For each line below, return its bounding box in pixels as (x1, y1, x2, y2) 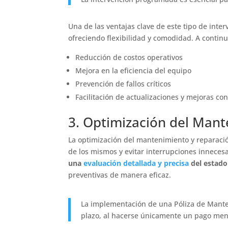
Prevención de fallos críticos (75, 78, 172, 89)
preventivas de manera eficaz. (68, 169, 172, 180)
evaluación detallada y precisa (83, 158, 189, 168)
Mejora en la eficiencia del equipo (75, 65, 192, 75)
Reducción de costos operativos (75, 52, 183, 62)
